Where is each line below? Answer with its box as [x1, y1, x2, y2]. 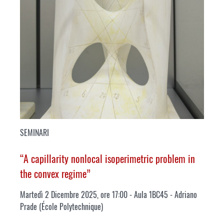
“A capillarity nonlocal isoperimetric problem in [20, 151, 195, 166]
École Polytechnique [41, 200, 101, 213]
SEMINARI [20, 126, 49, 139]
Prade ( [20, 200, 41, 213]
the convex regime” [20, 166, 90, 181]
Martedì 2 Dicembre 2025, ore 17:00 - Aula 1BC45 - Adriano [20, 188, 197, 201]
